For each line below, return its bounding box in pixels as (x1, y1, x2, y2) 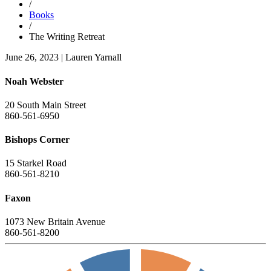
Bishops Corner (5, 134, 70, 145)
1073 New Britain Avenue (5, 216, 105, 227)
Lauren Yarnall (65, 52, 122, 63)
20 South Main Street (5, 99, 86, 110)
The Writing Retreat (29, 31, 105, 42)
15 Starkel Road (5, 158, 67, 169)
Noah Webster (5, 76, 64, 87)
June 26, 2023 (5, 52, 59, 63)
